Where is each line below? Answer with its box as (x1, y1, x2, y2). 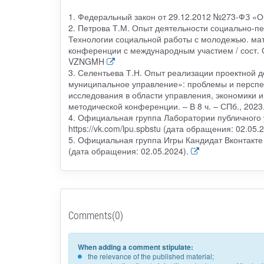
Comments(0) (68, 207, 123, 222)
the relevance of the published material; (87, 250, 214, 261)
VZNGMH (68, 55, 104, 67)
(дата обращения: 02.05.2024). (68, 144, 189, 157)
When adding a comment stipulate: (77, 241, 193, 252)
